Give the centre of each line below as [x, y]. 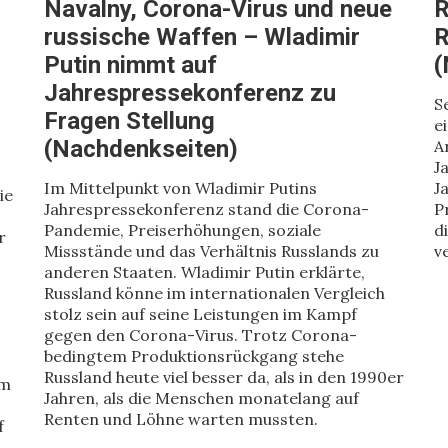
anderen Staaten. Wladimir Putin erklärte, [204, 272]
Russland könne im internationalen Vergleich [214, 293]
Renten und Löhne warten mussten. [181, 419]
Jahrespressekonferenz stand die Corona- [206, 209]
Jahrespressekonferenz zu [190, 93]
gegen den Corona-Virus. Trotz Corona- [200, 335]
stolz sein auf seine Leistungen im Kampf [200, 314]
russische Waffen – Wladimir [202, 37]
